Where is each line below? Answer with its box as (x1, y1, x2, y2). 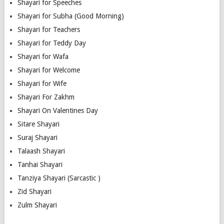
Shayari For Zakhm (17, 92, 74, 101)
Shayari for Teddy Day (17, 38, 86, 47)
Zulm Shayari (17, 200, 57, 209)
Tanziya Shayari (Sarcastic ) (17, 173, 100, 182)
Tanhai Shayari (17, 160, 62, 168)
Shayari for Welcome (17, 65, 80, 74)
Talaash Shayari (17, 146, 65, 155)
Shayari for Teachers (17, 25, 80, 33)
